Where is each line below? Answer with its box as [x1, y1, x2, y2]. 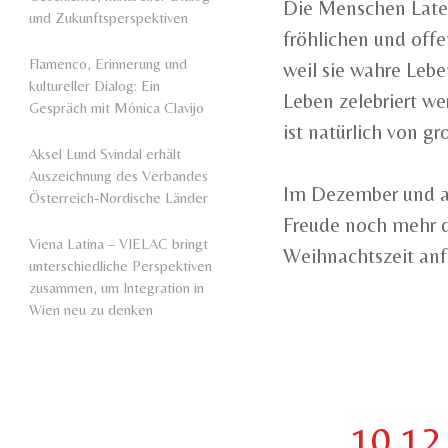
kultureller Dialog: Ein [29, 76, 160, 94]
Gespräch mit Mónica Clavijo [29, 98, 204, 116]
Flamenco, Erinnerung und [29, 54, 187, 72]
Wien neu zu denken [29, 300, 153, 318]
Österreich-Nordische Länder [29, 188, 208, 206]
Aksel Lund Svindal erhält [29, 144, 181, 162]
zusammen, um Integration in [29, 278, 204, 296]
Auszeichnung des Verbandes [29, 166, 208, 184]
